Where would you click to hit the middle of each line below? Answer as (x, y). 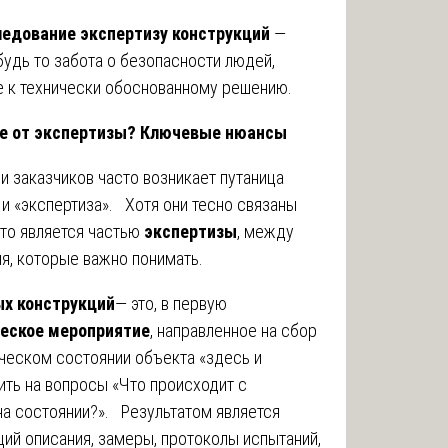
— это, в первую (171, 303)
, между (265, 231)
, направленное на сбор (233, 330)
